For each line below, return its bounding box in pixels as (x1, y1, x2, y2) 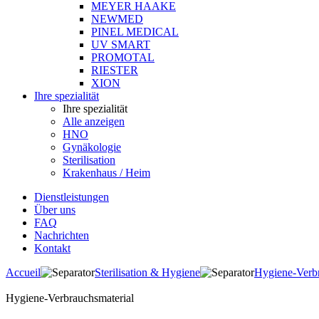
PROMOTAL (91, 51, 155, 63)
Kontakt (34, 242, 70, 254)
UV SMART (91, 38, 150, 51)
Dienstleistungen (34, 191, 109, 203)
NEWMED (91, 13, 143, 25)
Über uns (34, 204, 75, 216)
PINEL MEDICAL (91, 26, 179, 38)
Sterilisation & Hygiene (95, 266, 200, 278)
